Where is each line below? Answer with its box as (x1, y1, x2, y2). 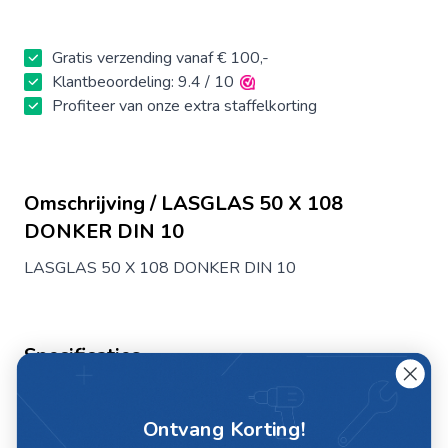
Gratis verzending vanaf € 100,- (52, 47, 269, 69)
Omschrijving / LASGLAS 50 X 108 (24, 190, 343, 217)
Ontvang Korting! (143, 416, 305, 444)
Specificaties (24, 342, 141, 369)
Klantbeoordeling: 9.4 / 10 (52, 71, 234, 93)
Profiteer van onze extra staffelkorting (52, 95, 317, 117)
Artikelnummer (48, 391, 151, 413)
